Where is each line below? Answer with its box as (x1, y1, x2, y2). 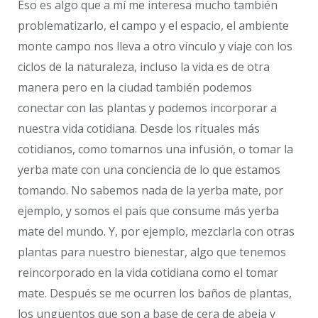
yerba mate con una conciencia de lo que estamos (18, 162, 280, 178)
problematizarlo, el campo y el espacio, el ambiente (18, 18, 289, 34)
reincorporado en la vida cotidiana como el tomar (18, 265, 278, 281)
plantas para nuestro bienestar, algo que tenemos (18, 244, 286, 261)
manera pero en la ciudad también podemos (18, 79, 252, 96)
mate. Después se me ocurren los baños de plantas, (18, 285, 292, 302)
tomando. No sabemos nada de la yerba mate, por (18, 182, 283, 199)
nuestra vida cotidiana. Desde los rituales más (18, 121, 260, 137)
